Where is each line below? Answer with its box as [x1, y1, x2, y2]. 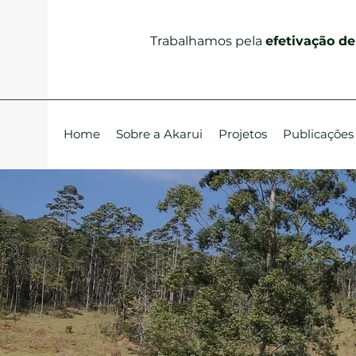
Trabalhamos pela [150, 33, 265, 48]
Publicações [283, 126, 354, 141]
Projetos [219, 126, 267, 141]
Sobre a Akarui [116, 126, 203, 141]
